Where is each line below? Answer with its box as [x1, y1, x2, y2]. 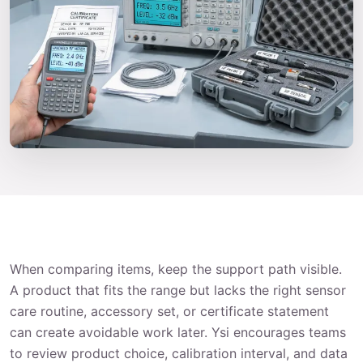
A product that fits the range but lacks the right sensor [10, 281, 346, 298]
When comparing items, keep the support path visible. [10, 260, 342, 277]
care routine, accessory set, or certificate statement [10, 302, 329, 319]
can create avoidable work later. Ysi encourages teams [10, 323, 346, 340]
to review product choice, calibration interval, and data [10, 344, 348, 361]
